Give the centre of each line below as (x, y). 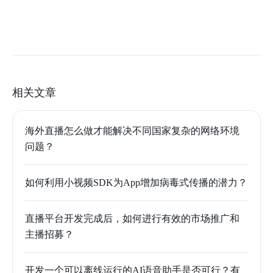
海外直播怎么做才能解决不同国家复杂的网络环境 (132, 130)
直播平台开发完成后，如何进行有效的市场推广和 (132, 218)
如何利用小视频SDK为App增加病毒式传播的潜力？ (136, 182)
